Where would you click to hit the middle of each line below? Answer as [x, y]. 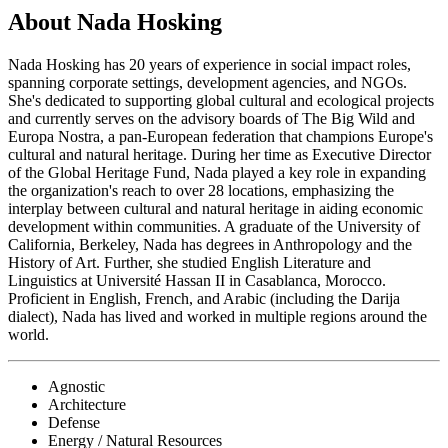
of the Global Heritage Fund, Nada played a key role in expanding [217, 173]
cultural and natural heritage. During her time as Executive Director [219, 155]
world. [28, 335]
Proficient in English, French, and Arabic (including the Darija [204, 299]
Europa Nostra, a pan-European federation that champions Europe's [220, 137]
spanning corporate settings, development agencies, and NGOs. [207, 83]
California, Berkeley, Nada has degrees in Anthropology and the [210, 245]
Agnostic [76, 387]
